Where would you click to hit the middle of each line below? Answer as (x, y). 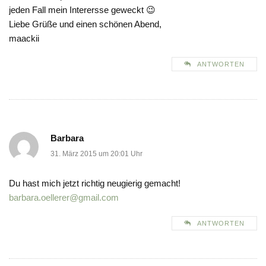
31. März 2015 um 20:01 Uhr (96, 154)
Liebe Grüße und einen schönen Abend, (85, 24)
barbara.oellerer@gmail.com (64, 198)
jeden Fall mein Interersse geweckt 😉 (82, 10)
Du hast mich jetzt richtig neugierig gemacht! (95, 183)
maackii (24, 39)
